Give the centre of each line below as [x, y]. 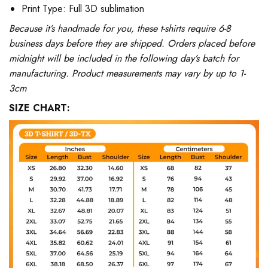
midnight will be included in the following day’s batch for [124, 58]
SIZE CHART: [39, 108]
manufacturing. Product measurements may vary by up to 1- [127, 73]
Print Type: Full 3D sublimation [83, 8]
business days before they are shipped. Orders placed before [132, 43]
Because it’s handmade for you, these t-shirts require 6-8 [120, 28]
